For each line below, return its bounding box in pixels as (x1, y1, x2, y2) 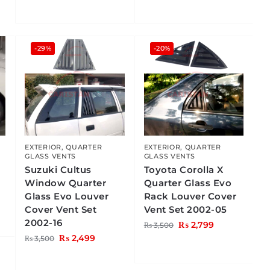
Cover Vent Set (25, 204, 97, 216)
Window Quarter (25, 177, 107, 189)
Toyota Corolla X (143, 164, 224, 176)
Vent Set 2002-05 (143, 204, 227, 216)
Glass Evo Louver (25, 190, 109, 202)
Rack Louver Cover (143, 190, 237, 202)
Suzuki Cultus (25, 164, 92, 176)
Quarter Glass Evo (143, 177, 232, 189)
